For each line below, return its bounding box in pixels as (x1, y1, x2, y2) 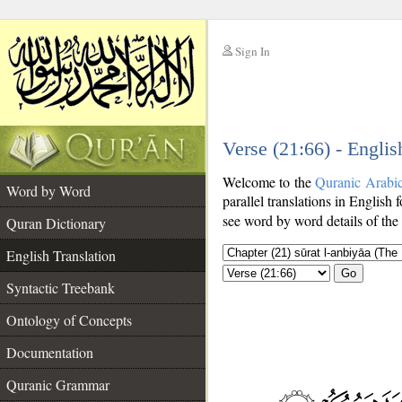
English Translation (6, 246, 116, 265)
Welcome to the (223, 172, 316, 191)
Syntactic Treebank (6, 278, 115, 297)
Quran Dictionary (6, 214, 106, 232)
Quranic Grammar (6, 375, 109, 394)
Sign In (235, 43, 270, 59)
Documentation (6, 343, 93, 362)
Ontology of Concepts (6, 310, 132, 329)
